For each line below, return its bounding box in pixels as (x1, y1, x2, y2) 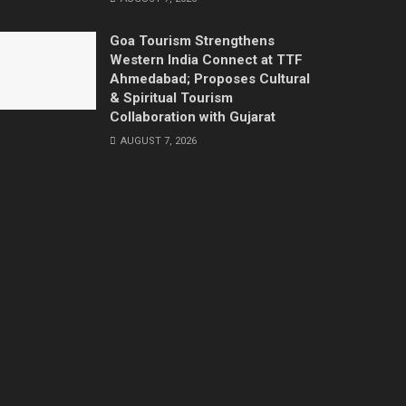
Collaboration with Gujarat (110, 108, 275, 125)
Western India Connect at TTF (110, 51, 303, 68)
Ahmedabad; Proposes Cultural (110, 70, 310, 87)
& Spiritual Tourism (110, 89, 233, 106)
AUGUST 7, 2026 (118, 134, 197, 147)
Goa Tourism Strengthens (110, 32, 275, 49)
